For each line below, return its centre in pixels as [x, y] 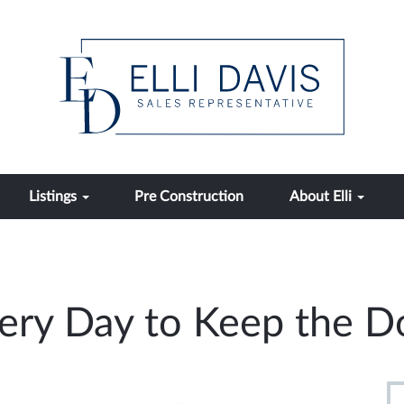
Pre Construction [189, 197]
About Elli [322, 197]
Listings [54, 197]
